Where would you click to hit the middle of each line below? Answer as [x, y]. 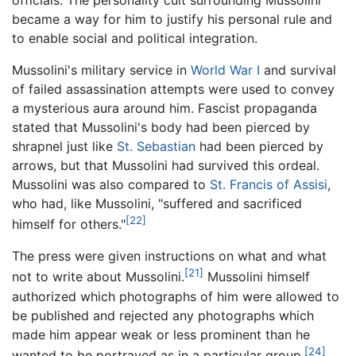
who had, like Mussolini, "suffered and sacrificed [157, 203]
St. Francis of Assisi [269, 184]
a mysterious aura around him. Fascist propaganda [164, 108]
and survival [298, 70]
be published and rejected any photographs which [163, 315]
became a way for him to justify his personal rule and [172, 19]
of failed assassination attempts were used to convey [173, 89]
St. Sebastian [156, 146]
